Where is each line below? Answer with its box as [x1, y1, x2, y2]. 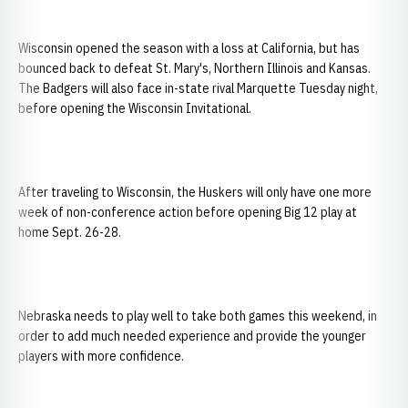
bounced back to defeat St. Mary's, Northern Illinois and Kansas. [18, 60, 371, 76]
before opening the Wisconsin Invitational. [18, 100, 251, 117]
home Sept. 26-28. [18, 224, 121, 240]
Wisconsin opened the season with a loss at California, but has [18, 40, 360, 56]
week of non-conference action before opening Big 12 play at [18, 204, 357, 220]
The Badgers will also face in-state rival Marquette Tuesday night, [18, 80, 378, 97]
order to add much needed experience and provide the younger [18, 328, 366, 344]
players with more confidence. [18, 348, 184, 364]
